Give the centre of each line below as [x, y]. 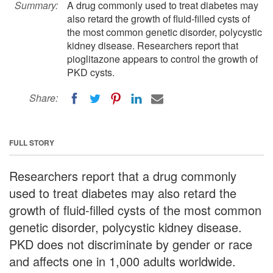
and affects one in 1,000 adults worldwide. [122, 261]
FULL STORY [32, 142]
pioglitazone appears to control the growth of [162, 59]
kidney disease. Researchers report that [153, 45]
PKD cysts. [91, 72]
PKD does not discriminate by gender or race [131, 244]
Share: [44, 98]
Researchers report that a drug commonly [123, 175]
